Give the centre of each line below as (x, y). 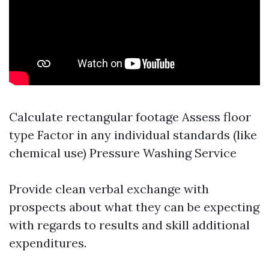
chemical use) (49, 153)
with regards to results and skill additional (129, 225)
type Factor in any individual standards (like (133, 135)
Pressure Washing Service (163, 153)
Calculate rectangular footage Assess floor (130, 117)
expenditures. (48, 243)
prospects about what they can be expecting (134, 207)
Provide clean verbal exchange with (109, 189)
